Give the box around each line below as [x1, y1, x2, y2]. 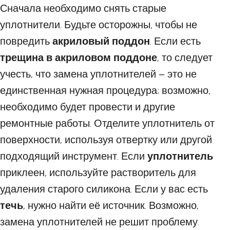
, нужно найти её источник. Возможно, [23, 199, 199, 212]
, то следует [157, 51, 213, 64]
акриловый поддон [52, 35, 150, 47]
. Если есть [150, 35, 201, 47]
